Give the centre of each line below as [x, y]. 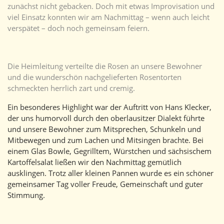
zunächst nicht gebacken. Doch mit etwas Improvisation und [111, 6]
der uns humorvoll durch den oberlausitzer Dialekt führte [106, 118]
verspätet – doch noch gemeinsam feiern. [78, 28]
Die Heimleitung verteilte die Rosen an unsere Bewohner [105, 66]
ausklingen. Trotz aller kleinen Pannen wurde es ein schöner [110, 173]
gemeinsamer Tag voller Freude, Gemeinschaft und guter [105, 184]
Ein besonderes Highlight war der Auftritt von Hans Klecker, [109, 107]
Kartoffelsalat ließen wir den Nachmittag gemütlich [94, 162]
